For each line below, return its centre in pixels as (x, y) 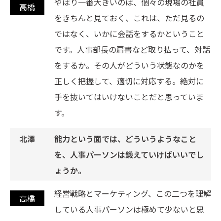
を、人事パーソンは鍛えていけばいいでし (129, 155)
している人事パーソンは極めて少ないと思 (129, 209)
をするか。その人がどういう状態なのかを (129, 65)
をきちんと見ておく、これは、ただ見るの (129, 18)
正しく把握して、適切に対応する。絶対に (129, 81)
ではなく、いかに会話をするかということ (129, 34)
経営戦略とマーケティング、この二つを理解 (133, 194)
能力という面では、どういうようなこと (125, 139)
